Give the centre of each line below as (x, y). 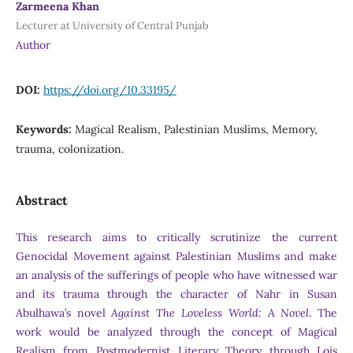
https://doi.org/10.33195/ (110, 89)
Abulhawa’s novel (63, 313)
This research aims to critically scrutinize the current (176, 237)
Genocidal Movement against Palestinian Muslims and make (176, 256)
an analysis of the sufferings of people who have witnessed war (176, 275)
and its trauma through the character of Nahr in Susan (176, 294)
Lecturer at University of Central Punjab (112, 25)
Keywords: (45, 129)
